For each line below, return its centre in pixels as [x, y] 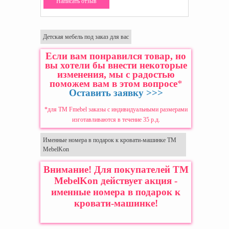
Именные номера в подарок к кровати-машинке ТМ [110, 140]
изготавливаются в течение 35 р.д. [116, 120]
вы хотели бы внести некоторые [116, 65]
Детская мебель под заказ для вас [86, 37]
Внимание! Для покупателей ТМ [116, 170]
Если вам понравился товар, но [116, 56]
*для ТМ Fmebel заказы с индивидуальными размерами [116, 110]
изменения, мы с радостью [116, 75]
